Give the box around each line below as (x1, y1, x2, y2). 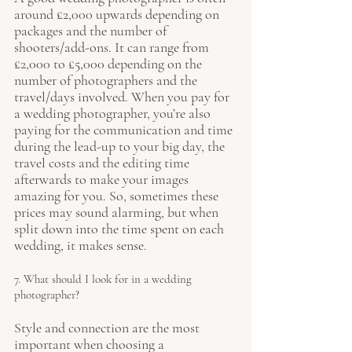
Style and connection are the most (14, 318, 203, 336)
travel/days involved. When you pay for (14, 87, 233, 105)
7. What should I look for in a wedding (14, 271, 195, 286)
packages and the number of (14, 21, 170, 39)
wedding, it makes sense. (14, 236, 147, 254)
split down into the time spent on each (14, 219, 227, 237)
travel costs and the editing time (14, 153, 192, 171)
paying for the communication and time (14, 120, 236, 138)
